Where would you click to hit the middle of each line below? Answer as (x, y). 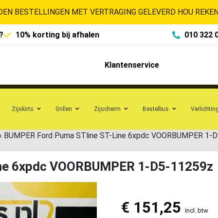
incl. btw (196, 210)
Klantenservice (132, 65)
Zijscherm (107, 109)
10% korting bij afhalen (57, 35)
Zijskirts (23, 109)
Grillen (64, 109)
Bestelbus (156, 109)
